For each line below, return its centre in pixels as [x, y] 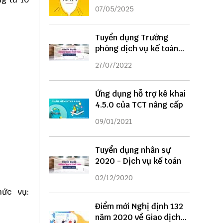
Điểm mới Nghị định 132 [139, 207]
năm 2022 [113, 60]
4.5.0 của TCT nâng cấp [139, 105]
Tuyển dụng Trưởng [131, 38]
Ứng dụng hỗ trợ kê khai [140, 94]
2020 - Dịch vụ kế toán [138, 161]
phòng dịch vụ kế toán [136, 49]
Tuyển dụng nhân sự [133, 150]
